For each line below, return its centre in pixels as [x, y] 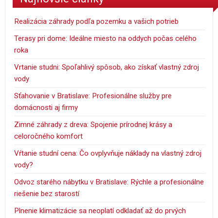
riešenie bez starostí [47, 193]
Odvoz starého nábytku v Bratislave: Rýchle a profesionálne [109, 182]
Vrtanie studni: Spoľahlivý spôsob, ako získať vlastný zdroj [107, 67]
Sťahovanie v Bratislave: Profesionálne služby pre [93, 96]
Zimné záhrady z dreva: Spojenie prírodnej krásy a [93, 124]
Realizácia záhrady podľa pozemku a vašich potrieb [97, 21]
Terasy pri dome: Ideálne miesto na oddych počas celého [106, 38]
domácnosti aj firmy [46, 107]
